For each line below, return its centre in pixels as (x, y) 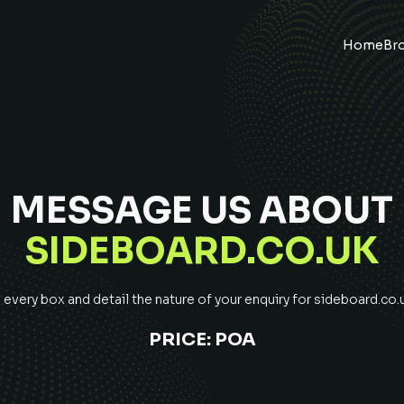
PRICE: (179, 340)
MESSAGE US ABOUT (202, 211)
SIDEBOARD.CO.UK (202, 251)
